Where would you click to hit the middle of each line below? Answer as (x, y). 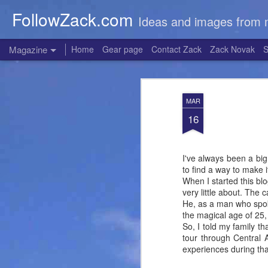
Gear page (123, 49)
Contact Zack (176, 49)
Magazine (28, 49)
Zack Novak (232, 49)
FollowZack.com (72, 19)
